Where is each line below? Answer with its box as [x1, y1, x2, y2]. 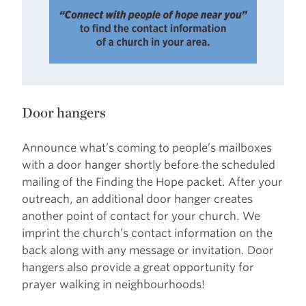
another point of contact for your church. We [22, 210, 260, 223]
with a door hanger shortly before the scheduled [22, 158, 275, 172]
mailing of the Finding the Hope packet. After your [22, 176, 283, 189]
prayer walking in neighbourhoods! [22, 278, 205, 292]
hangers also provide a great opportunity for [22, 261, 254, 275]
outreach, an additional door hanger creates [22, 193, 253, 206]
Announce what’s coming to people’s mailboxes [22, 141, 272, 155]
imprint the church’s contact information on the [22, 227, 273, 240]
